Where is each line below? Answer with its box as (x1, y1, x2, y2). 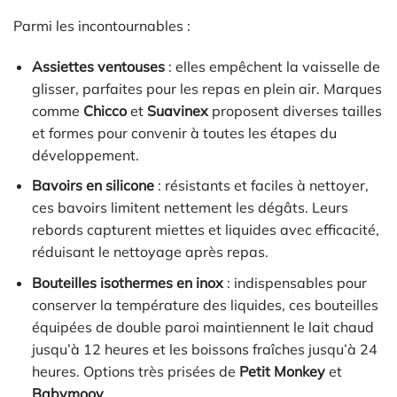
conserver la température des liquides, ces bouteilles (31, 295, 378, 314)
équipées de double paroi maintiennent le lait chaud (31, 317, 374, 336)
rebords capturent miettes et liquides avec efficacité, (31, 221, 379, 239)
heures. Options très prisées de (31, 362, 239, 380)
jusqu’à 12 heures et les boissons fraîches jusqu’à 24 (31, 339, 378, 358)
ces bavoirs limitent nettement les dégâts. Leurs (31, 198, 348, 217)
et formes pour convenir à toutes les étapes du (31, 123, 337, 142)
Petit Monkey (238, 362, 325, 380)
